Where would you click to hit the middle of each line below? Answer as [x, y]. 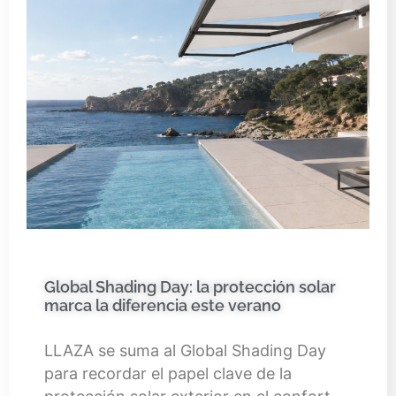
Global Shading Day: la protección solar [190, 286]
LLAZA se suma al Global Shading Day [185, 350]
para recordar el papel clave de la [168, 373]
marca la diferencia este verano [163, 305]
